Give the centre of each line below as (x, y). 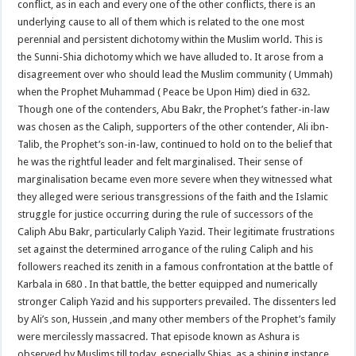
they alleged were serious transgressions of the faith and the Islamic (173, 196)
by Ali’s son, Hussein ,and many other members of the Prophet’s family (177, 319)
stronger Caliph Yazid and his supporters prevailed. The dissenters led (177, 301)
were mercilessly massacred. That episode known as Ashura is (159, 336)
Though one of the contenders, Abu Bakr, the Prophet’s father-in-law (174, 109)
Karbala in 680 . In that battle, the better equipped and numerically (168, 284)
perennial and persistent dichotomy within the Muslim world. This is (170, 39)
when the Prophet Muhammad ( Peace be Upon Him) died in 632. (164, 91)
